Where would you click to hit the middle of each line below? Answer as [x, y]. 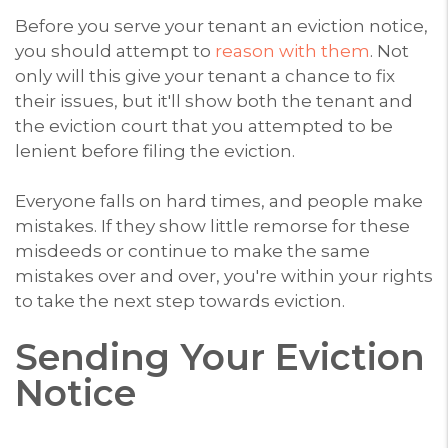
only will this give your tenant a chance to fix [205, 75]
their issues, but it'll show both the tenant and [214, 100]
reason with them [292, 50]
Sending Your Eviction [220, 356]
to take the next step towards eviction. [180, 300]
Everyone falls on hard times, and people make [219, 200]
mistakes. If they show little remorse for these [212, 225]
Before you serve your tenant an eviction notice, [221, 25]
